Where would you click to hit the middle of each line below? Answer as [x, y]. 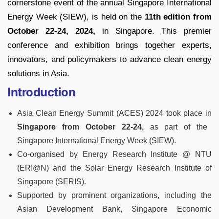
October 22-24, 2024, [51, 31]
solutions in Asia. [38, 74]
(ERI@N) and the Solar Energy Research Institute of [114, 168]
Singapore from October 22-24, [80, 127]
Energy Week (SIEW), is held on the [76, 17]
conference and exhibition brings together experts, [109, 45]
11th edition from [178, 17]
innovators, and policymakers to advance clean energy [109, 60]
